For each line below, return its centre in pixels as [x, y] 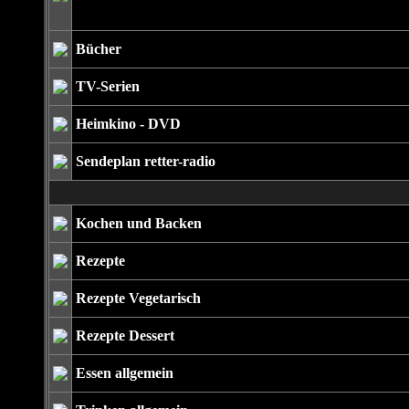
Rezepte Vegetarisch [138, 298]
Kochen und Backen [138, 223]
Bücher [98, 49]
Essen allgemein [124, 373]
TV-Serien [107, 86]
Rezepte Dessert [125, 336]
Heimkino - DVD [128, 124]
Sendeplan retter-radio [145, 161]
